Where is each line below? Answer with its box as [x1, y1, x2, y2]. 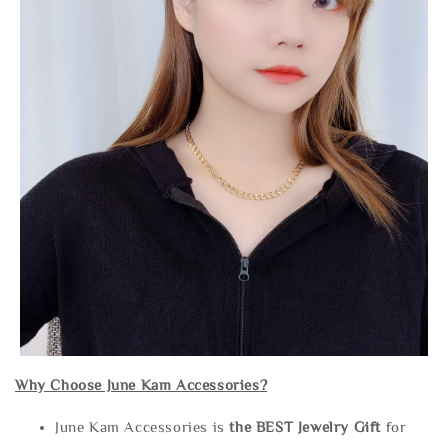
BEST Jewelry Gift [255, 419, 386, 435]
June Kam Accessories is [55, 419, 230, 435]
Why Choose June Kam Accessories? [15, 377, 268, 393]
